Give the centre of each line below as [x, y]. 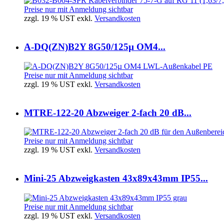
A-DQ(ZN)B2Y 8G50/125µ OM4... [95, 47]
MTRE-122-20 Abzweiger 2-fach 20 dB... [108, 112]
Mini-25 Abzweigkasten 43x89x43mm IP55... [116, 178]
